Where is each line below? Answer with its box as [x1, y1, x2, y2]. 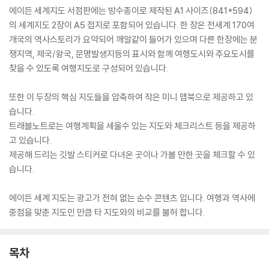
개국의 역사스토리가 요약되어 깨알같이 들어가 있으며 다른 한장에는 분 [9, 34, 258, 45]
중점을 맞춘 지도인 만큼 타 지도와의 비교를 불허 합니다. [9, 207, 205, 218]
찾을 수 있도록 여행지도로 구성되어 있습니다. [9, 62, 168, 74]
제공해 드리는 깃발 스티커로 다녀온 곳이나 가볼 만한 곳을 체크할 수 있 [9, 149, 255, 160]
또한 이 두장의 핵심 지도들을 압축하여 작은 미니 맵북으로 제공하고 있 [9, 91, 253, 103]
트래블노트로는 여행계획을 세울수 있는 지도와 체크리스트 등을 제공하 [9, 120, 256, 131]
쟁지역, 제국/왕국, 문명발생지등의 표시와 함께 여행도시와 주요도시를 [9, 48, 255, 59]
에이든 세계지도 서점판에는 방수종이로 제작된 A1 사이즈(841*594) [9, 5, 253, 16]
